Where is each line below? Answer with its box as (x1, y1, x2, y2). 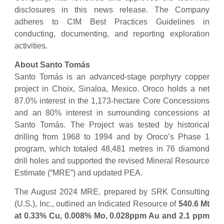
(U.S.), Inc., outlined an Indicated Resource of (14, 199, 178, 208)
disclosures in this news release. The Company (14, 5, 209, 14)
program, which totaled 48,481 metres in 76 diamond (14, 144, 209, 153)
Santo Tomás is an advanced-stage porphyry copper (14, 72, 209, 81)
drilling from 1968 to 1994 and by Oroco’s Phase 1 (14, 132, 209, 141)
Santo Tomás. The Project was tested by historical (14, 120, 209, 129)
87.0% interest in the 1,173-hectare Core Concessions (14, 96, 209, 105)
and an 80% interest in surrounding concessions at (14, 108, 209, 117)
